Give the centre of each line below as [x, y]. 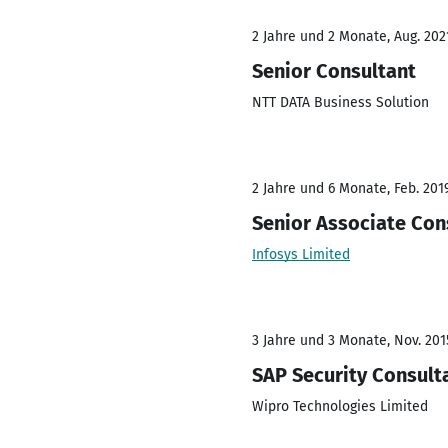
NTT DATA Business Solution [340, 102]
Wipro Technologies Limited [340, 406]
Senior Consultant [334, 71]
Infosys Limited [301, 254]
